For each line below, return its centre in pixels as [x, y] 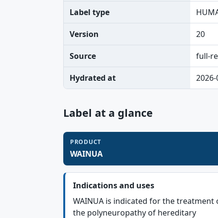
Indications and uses [114, 185]
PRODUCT [86, 142]
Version [84, 34]
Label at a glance [108, 113]
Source [83, 56]
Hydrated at [93, 78]
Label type [90, 12]
